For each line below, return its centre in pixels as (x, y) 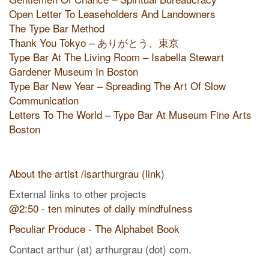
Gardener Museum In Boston (74, 71)
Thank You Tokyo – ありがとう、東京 (94, 42)
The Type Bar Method (57, 28)
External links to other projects (78, 194)
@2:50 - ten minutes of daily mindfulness (101, 208)
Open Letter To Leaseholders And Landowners (112, 14)
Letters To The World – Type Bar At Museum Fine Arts (130, 114)
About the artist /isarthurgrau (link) (87, 173)
